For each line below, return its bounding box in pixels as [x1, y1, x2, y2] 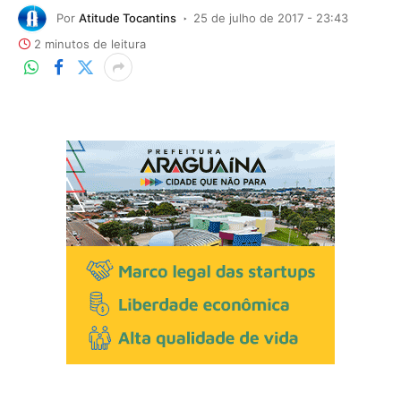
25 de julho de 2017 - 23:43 [193, 10, 348, 25]
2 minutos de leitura [34, 37, 146, 51]
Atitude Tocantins [79, 10, 176, 25]
